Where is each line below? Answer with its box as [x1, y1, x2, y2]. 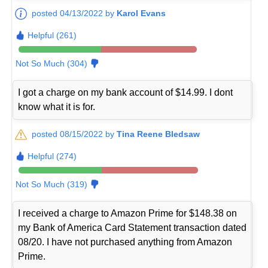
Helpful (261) [28, 30, 77, 40]
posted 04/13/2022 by [32, 8, 117, 18]
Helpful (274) [28, 151, 77, 161]
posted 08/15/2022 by [32, 129, 117, 139]
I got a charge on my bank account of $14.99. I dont [18, 87, 233, 98]
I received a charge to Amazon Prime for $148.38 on [18, 208, 237, 218]
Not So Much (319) [16, 179, 88, 189]
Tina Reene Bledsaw [117, 129, 200, 139]
